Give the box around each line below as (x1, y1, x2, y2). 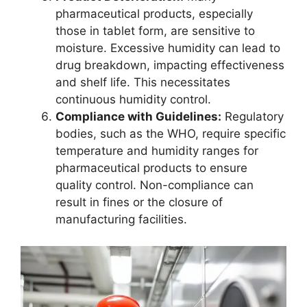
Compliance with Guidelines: (56, 110, 221, 124)
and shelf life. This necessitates (56, 75, 230, 90)
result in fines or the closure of (56, 195, 223, 210)
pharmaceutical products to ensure (56, 161, 247, 175)
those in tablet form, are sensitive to (56, 24, 255, 38)
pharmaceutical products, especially (56, 7, 253, 21)
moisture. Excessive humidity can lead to (56, 41, 280, 56)
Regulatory (221, 110, 284, 124)
